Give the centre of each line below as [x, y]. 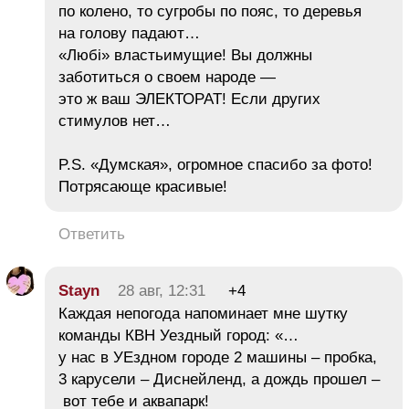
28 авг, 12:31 [162, 291]
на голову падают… [129, 34]
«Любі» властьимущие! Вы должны [185, 56]
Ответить [92, 235]
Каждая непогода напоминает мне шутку [203, 314]
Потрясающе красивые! [143, 187]
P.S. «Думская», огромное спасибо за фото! [215, 165]
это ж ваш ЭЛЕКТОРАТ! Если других [189, 100]
